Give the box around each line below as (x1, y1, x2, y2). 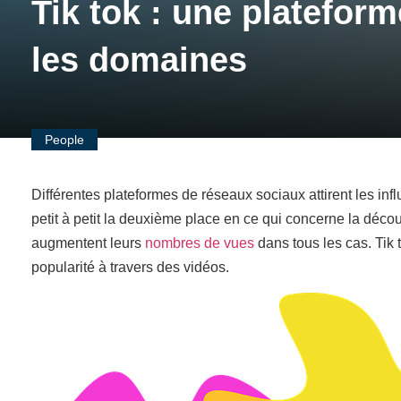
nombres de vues (145, 235, 254, 252)
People (45, 132, 84, 148)
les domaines (31, 41, 247, 80)
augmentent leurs (31, 235, 145, 252)
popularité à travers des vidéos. (31, 260, 229, 276)
